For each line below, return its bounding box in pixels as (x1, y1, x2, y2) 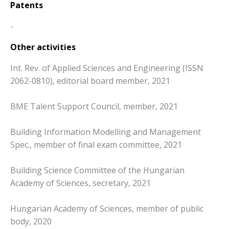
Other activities (10, 41, 76, 53)
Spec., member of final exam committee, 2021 (10, 139, 182, 150)
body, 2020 (10, 215, 52, 227)
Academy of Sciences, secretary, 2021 (10, 177, 151, 189)
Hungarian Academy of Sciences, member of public (10, 202, 203, 214)
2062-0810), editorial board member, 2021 (10, 75, 170, 86)
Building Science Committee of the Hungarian (10, 164, 185, 176)
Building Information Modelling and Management (10, 126, 201, 138)
